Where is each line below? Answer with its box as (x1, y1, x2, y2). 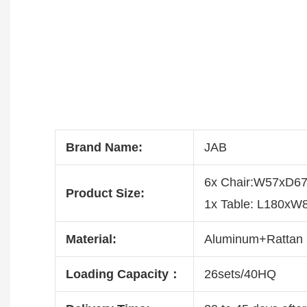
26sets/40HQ (204, 267, 276, 281)
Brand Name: (65, 140, 143, 154)
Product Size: (65, 186, 145, 200)
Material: (65, 232, 116, 246)
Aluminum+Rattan (204, 232, 303, 246)
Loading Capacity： (65, 267, 181, 281)
